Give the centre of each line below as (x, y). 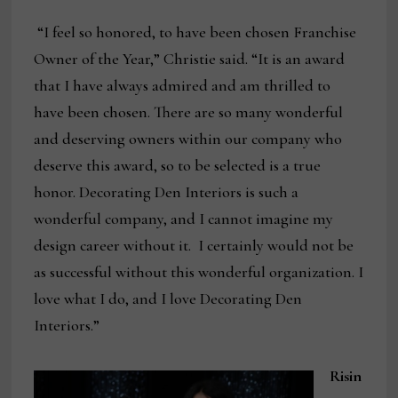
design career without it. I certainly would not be (194, 246)
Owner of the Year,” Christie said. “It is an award (190, 59)
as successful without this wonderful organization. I (199, 272)
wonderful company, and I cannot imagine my (184, 219)
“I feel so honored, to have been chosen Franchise (195, 32)
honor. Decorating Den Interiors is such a (167, 192)
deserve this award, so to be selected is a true (178, 166)
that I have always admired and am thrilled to (183, 86)
